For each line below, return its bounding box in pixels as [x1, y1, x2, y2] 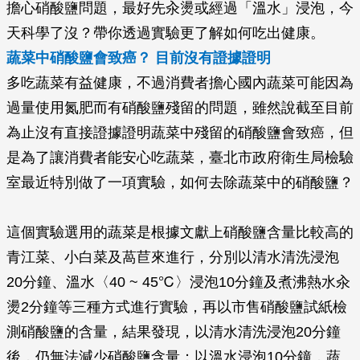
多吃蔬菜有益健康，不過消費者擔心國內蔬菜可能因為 [6, 75, 354, 91]
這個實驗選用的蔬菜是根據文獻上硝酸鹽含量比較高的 [6, 224, 354, 240]
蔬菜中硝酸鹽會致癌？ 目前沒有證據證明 [6, 50, 271, 66]
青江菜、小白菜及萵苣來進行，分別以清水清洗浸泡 [6, 249, 339, 265]
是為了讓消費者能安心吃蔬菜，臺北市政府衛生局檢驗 [6, 149, 354, 166]
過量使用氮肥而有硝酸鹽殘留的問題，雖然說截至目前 [6, 100, 354, 116]
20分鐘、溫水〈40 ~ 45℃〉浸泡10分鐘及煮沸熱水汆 [6, 274, 350, 290]
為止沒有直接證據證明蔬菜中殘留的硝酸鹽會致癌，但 [6, 125, 354, 141]
